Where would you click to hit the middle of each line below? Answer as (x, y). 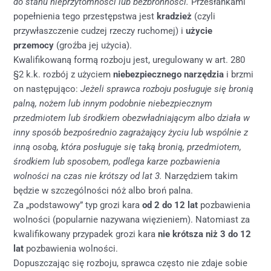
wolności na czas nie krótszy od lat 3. (88, 176)
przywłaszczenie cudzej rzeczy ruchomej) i (100, 31)
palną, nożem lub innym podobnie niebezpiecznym (113, 104)
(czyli (205, 17)
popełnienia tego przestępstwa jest (85, 17)
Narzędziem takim (200, 176)
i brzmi (239, 75)
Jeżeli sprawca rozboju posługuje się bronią (167, 89)
